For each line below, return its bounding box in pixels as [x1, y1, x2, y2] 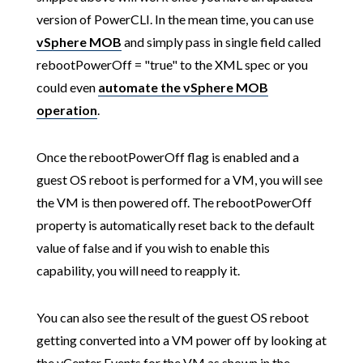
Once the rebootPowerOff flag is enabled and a [36, 149, 299, 164]
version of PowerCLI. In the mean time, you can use [36, 11, 314, 27]
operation [36, 102, 97, 117]
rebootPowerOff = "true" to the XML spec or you [36, 57, 308, 72]
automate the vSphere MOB [97, 79, 268, 95]
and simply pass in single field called [121, 34, 321, 49]
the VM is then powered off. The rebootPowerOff [36, 194, 312, 210]
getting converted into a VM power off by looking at [36, 332, 327, 348]
